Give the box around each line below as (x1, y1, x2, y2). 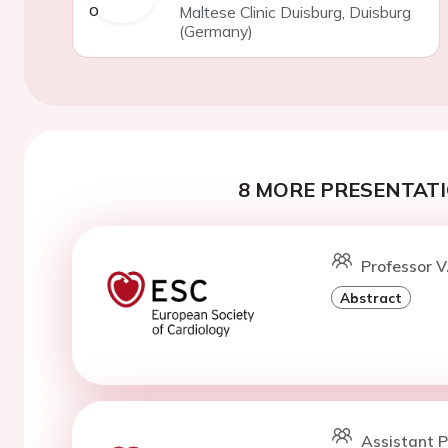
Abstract (339, 289, 402, 306)
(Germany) (178, 21, 253, 41)
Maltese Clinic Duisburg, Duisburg (178, 2, 411, 22)
